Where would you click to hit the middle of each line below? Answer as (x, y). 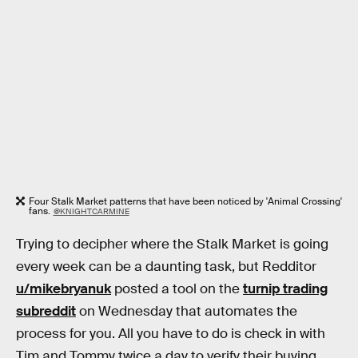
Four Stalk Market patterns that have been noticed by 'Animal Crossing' (185, 202)
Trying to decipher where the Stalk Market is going (172, 244)
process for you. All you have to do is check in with (171, 333)
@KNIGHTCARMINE (91, 212)
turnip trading (285, 288)
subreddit (46, 311)
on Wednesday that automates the (187, 311)
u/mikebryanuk (64, 288)
